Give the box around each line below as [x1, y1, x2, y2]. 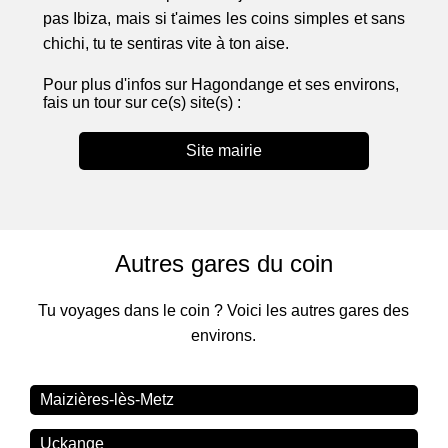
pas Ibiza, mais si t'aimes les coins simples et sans [42, 10, 406, 28]
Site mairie [185, 142, 262, 160]
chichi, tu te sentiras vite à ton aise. [42, 35, 289, 53]
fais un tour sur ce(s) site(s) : [42, 94, 241, 112]
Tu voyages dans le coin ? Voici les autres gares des [38, 302, 410, 320]
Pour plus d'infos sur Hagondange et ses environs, [42, 76, 399, 94]
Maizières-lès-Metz [40, 391, 175, 409]
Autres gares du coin [114, 250, 333, 278]
